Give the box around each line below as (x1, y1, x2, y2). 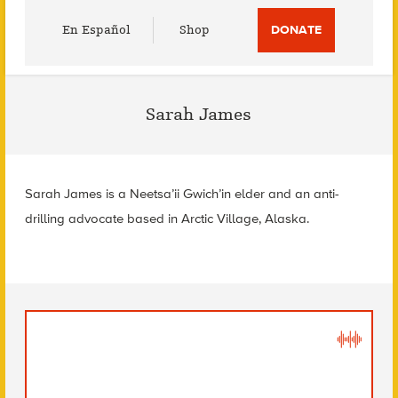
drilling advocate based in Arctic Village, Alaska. (24, 211, 309, 227)
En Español (62, 22, 131, 37)
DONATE (271, 22, 322, 37)
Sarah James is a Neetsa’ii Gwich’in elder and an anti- (24, 186, 339, 202)
